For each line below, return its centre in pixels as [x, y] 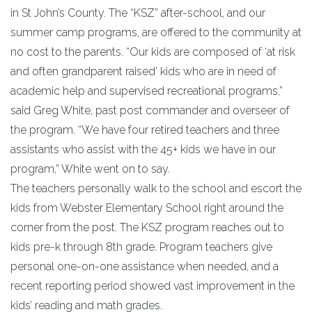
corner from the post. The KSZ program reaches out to [147, 227]
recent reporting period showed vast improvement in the [153, 286]
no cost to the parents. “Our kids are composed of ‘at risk [153, 52]
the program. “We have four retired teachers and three [145, 130]
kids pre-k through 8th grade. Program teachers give [141, 247]
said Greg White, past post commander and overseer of [150, 110]
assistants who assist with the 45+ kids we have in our [143, 149]
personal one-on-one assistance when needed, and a [145, 266]
